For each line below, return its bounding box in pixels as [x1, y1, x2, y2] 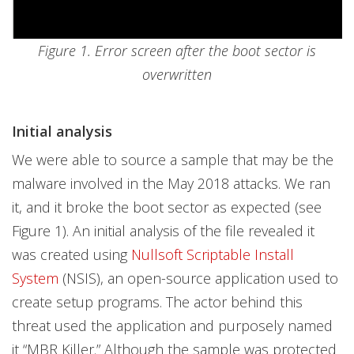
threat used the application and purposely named [12, 315, 333, 335]
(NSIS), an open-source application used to [58, 268, 338, 288]
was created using [12, 244, 131, 264]
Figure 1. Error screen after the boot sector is [38, 40, 316, 60]
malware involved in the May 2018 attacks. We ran [12, 173, 330, 193]
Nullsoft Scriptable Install [131, 244, 294, 264]
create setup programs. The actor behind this [12, 292, 303, 311]
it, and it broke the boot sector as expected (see [12, 197, 322, 217]
